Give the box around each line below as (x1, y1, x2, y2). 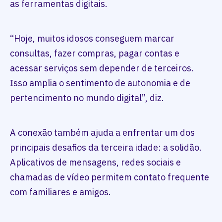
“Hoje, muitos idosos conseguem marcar (10, 33, 174, 44)
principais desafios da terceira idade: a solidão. (10, 142, 202, 153)
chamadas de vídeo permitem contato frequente (10, 171, 209, 183)
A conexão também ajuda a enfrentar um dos (10, 127, 195, 138)
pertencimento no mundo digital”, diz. (10, 92, 164, 104)
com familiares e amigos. (10, 186, 111, 198)
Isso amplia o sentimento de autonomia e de (10, 77, 190, 89)
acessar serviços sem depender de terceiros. (10, 62, 194, 74)
